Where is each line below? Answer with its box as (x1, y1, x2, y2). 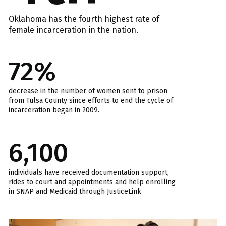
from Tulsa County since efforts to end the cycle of (9, 96, 173, 105)
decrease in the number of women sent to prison (9, 87, 167, 96)
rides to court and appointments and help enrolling (9, 178, 176, 187)
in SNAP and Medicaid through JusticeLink (9, 187, 141, 196)
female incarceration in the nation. (9, 25, 138, 35)
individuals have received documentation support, (9, 168, 169, 177)
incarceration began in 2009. (9, 106, 99, 115)
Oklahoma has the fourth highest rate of (9, 14, 159, 24)
